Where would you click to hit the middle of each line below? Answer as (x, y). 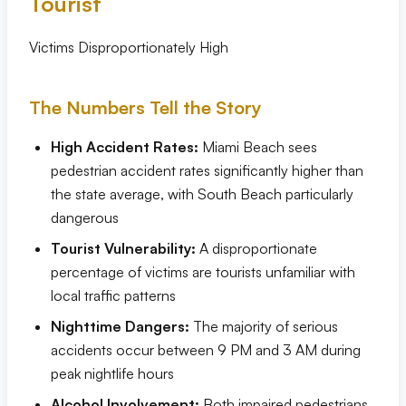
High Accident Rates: (125, 147)
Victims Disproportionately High (129, 47)
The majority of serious (264, 326)
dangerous (85, 217)
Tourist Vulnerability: (123, 248)
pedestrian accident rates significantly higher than (207, 170)
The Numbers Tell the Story (145, 107)
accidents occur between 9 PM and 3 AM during (206, 350)
